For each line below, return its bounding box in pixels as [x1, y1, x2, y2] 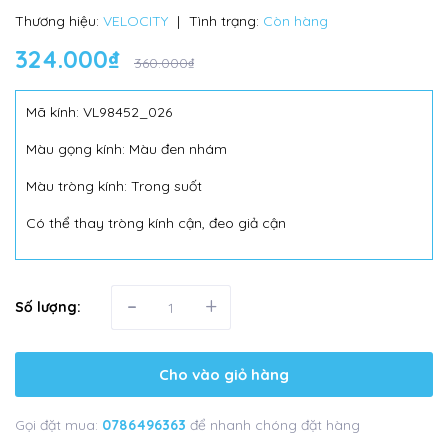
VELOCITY [103, 12, 168, 30]
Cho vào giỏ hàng [159, 364, 289, 384]
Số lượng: [15, 298, 81, 316]
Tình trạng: [185, 12, 263, 30]
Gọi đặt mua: [15, 416, 102, 434]
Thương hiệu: [15, 12, 103, 30]
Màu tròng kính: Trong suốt [26, 177, 202, 195]
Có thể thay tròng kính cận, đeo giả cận [26, 214, 286, 232]
